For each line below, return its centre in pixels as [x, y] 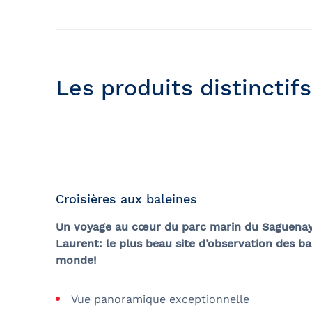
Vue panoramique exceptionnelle [160, 299]
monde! [76, 260]
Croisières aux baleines [126, 198]
